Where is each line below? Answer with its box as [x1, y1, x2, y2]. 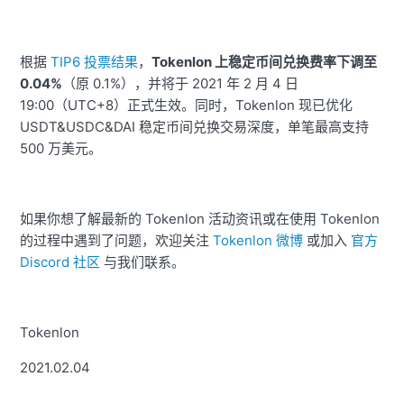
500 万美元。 [20, 140, 103, 158]
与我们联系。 [100, 253, 186, 271]
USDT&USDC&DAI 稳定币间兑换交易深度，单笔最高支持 [20, 118, 370, 136]
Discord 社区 [20, 253, 101, 271]
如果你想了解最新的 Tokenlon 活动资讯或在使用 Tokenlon [20, 210, 381, 228]
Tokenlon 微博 [213, 232, 304, 250]
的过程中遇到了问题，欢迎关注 [20, 232, 214, 250]
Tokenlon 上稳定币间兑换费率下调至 [151, 53, 378, 71]
